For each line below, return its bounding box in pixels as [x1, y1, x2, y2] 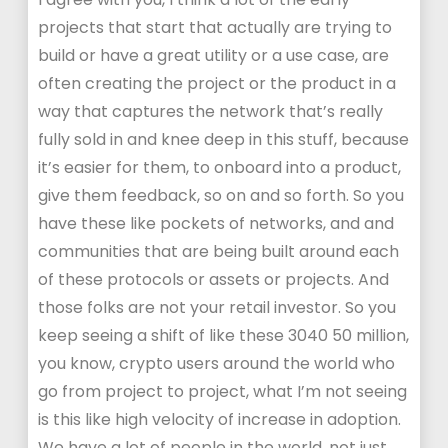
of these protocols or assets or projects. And [38, 268, 390, 291]
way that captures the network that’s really [38, 100, 384, 123]
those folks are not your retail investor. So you [38, 296, 397, 319]
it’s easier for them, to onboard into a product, [38, 156, 402, 179]
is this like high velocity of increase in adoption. [38, 408, 402, 431]
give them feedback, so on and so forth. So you [38, 184, 405, 207]
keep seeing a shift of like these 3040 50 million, [38, 324, 410, 347]
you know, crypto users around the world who [38, 352, 396, 375]
